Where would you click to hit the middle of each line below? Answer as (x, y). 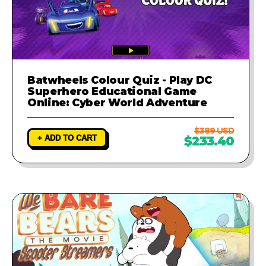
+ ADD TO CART (67, 138)
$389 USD (214, 130)
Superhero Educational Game (112, 91)
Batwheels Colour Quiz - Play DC (120, 80)
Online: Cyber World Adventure (117, 102)
